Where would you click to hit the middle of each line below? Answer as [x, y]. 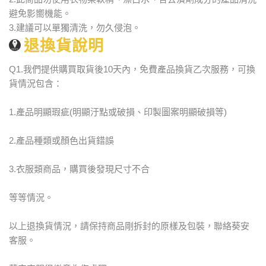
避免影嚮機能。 [40, 13]
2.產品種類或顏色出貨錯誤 [61, 140]
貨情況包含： [36, 83]
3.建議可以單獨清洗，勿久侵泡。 [75, 27]
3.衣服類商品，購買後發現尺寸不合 [79, 169]
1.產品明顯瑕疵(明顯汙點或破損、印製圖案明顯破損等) [118, 112]
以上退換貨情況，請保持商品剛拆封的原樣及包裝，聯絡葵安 [129, 226]
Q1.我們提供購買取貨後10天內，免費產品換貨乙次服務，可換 [132, 69]
